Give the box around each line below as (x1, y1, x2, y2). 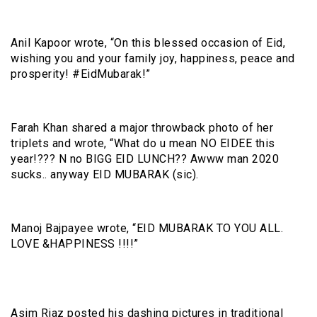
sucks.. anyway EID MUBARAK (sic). (11, 167, 199, 181)
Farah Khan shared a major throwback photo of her (11, 120, 273, 134)
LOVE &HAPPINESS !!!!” (11, 236, 139, 250)
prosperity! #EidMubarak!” (11, 67, 151, 81)
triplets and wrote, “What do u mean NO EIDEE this (11, 136, 275, 150)
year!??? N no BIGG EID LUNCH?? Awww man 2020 (11, 151, 279, 166)
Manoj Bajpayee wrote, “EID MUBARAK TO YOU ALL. (11, 221, 283, 235)
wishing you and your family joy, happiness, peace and (11, 51, 295, 65)
